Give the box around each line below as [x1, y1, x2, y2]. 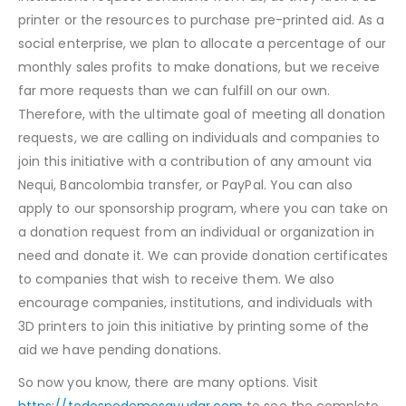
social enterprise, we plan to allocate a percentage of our [18, 34, 387, 53]
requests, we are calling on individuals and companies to [18, 128, 380, 147]
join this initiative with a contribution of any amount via [18, 151, 372, 170]
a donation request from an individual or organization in [18, 222, 374, 241]
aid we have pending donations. [18, 340, 222, 359]
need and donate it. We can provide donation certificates [18, 246, 388, 265]
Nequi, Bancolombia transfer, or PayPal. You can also [18, 175, 353, 194]
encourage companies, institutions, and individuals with [18, 293, 372, 312]
